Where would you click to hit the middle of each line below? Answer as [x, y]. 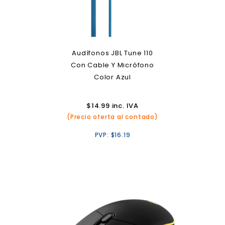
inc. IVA [124, 106]
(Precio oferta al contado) [113, 117]
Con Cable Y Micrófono [113, 65]
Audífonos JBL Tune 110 [113, 53]
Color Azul [113, 77]
